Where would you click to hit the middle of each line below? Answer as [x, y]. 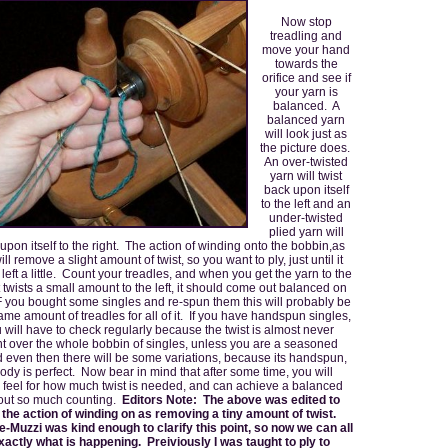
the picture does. [306, 147]
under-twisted [306, 217]
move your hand [306, 49]
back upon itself [306, 189]
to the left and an [306, 203]
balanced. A [306, 105]
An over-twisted [306, 161]
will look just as [306, 133]
